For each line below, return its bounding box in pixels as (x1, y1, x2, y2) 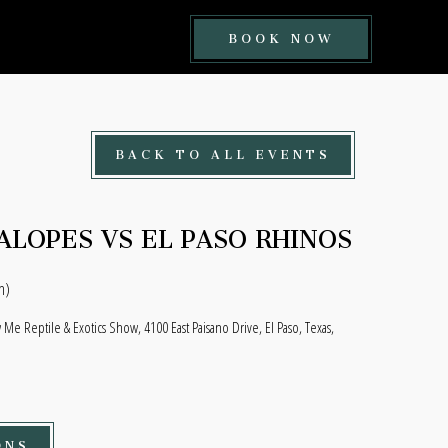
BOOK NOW (228, 20, 334, 51)
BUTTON (333, 87, 412, 118)
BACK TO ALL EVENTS (115, 136, 331, 167)
